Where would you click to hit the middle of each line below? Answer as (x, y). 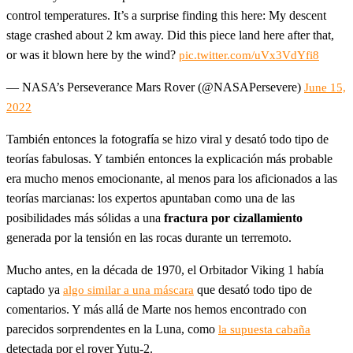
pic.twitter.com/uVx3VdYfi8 (249, 55)
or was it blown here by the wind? (93, 54)
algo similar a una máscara (128, 290)
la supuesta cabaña (264, 329)
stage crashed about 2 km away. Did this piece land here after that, (170, 35)
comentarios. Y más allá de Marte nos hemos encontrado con (156, 309)
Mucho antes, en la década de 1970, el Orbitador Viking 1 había (165, 269)
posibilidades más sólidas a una (85, 217)
